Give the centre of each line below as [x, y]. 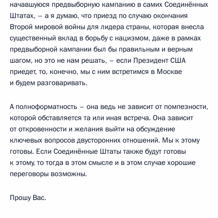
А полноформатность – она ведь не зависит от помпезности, [109, 106]
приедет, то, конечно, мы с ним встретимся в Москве [96, 71]
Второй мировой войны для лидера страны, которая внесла [107, 27]
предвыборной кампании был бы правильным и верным [101, 49]
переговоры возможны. [48, 173]
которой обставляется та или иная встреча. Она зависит [101, 118]
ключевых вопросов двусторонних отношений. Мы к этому [105, 140]
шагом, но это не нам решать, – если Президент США [98, 60]
